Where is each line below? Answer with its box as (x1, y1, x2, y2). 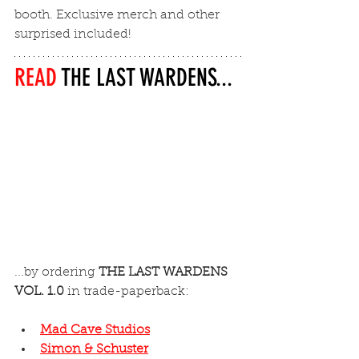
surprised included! (14, 27, 131, 41)
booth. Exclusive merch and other (14, 8, 223, 22)
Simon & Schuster (40, 343, 148, 357)
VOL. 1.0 (14, 285, 64, 299)
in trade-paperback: (64, 285, 189, 299)
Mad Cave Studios (40, 324, 150, 337)
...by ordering (14, 266, 99, 280)
